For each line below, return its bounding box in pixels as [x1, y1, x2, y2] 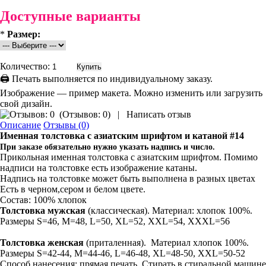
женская [47, 237, 84, 248]
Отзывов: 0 [62, 109, 107, 119]
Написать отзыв [126, 109, 191, 119]
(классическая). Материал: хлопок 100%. [85, 205, 252, 216]
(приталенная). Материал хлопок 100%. [84, 237, 249, 248]
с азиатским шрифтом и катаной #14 [87, 131, 244, 141]
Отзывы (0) [43, 120, 89, 130]
